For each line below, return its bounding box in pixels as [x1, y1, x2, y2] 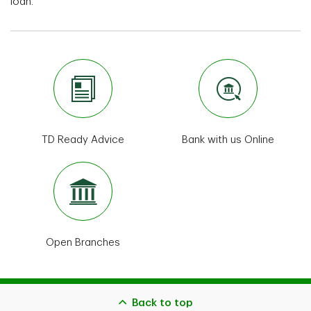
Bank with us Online [182, 135, 274, 146]
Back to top [132, 298, 192, 309]
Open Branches [46, 237, 120, 249]
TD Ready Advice [42, 135, 124, 146]
